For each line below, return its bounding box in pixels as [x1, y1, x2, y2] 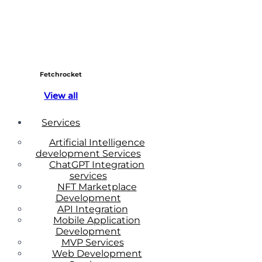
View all [44, 89, 78, 102]
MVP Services [61, 236, 124, 248]
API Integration [57, 203, 128, 215]
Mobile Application [53, 214, 140, 226]
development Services [35, 147, 141, 159]
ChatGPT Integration [49, 158, 144, 170]
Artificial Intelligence [49, 136, 145, 148]
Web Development [51, 247, 142, 259]
